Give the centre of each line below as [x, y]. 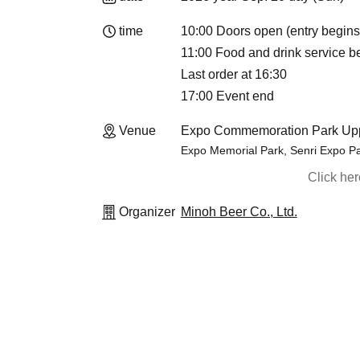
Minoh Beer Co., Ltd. [239, 212]
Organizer [147, 212]
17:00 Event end [227, 96]
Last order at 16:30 [233, 74]
